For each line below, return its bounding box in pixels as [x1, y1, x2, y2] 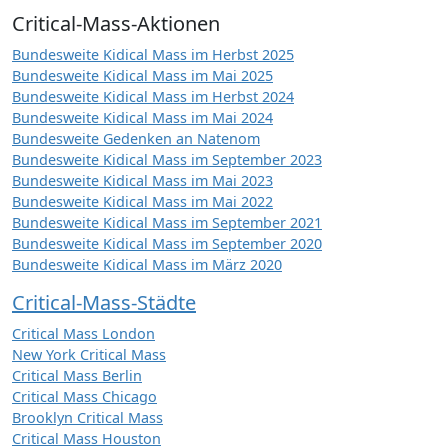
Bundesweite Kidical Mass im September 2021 [12, 213, 322, 232]
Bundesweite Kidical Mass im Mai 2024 [12, 108, 273, 127]
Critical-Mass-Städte [12, 289, 196, 316]
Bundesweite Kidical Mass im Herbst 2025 [12, 45, 294, 64]
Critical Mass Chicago [12, 387, 157, 406]
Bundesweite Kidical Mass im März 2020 [12, 255, 282, 274]
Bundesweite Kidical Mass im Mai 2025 [12, 66, 273, 85]
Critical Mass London [12, 324, 155, 343]
